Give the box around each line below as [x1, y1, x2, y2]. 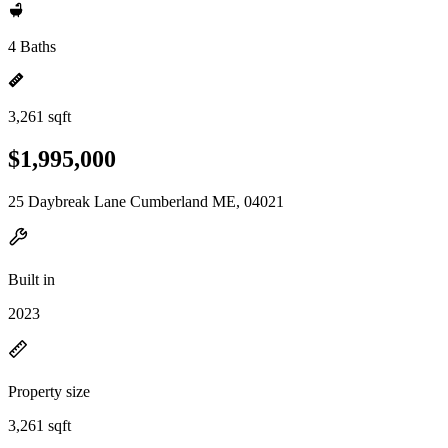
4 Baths [8, 38, 56, 55]
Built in [8, 270, 55, 288]
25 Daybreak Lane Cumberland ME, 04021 [8, 192, 284, 210]
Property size [8, 382, 90, 400]
